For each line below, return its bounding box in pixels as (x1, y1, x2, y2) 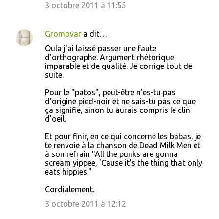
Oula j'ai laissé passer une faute (45, 44, 156, 53)
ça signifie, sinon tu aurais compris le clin (45, 106, 190, 114)
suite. (45, 70, 64, 79)
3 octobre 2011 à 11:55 (45, 1, 126, 10)
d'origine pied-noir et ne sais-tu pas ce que (45, 97, 196, 106)
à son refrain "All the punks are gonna (45, 150, 178, 158)
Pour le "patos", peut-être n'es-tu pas (45, 88, 175, 97)
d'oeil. (45, 114, 66, 123)
